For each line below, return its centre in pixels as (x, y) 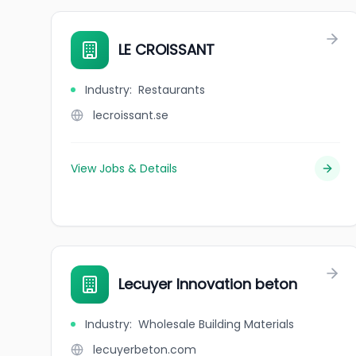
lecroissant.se (131, 115)
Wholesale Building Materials (216, 324)
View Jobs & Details (124, 168)
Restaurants (172, 90)
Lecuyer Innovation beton (208, 284)
